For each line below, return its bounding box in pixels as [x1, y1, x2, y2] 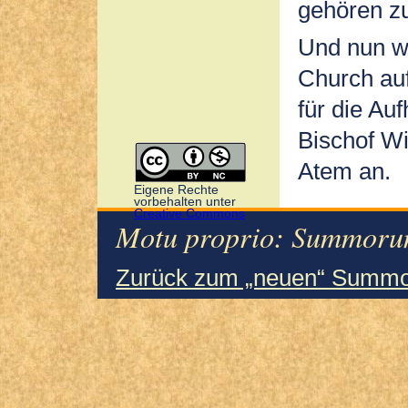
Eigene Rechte [134, 183, 219, 198]
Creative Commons [134, 207, 245, 221]
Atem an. [298, 157, 391, 185]
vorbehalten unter [134, 195, 236, 209]
